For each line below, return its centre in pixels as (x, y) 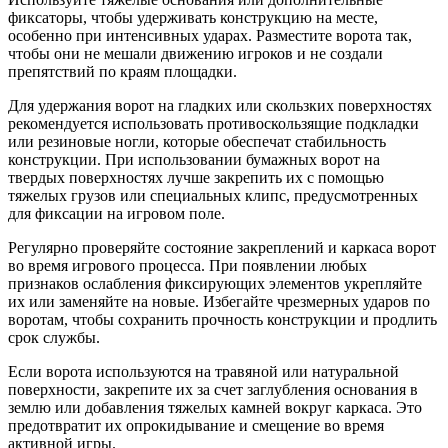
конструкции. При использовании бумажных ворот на (194, 160)
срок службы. (54, 338)
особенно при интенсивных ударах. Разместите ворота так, (210, 36)
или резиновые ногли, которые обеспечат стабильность (197, 142)
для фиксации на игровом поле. (116, 214)
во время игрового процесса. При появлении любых (187, 266)
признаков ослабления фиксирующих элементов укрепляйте (215, 284)
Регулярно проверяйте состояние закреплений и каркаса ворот (222, 248)
